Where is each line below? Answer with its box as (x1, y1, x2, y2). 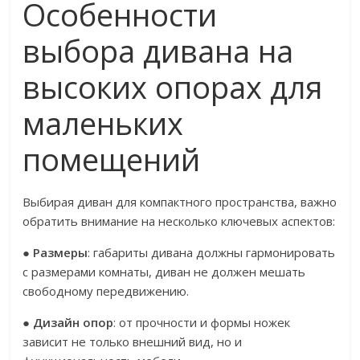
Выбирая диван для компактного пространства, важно (22, 194, 337, 210)
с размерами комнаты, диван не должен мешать (22, 264, 306, 280)
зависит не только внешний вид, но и (22, 333, 243, 350)
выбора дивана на (22, 30, 294, 72)
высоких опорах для (22, 66, 323, 108)
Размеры (33, 244, 88, 260)
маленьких (22, 102, 184, 144)
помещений (22, 138, 201, 180)
